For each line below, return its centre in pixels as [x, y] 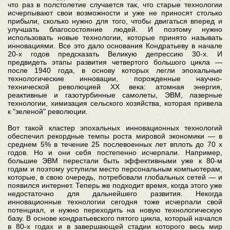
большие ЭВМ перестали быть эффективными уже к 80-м [115, 160]
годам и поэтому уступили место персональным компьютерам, [115, 169]
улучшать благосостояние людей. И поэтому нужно [115, 29]
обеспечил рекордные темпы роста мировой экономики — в [115, 136]
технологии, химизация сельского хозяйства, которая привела [115, 103]
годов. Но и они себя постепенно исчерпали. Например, [115, 152]
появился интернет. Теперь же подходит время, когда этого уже [115, 185]
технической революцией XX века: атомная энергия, [115, 87]
